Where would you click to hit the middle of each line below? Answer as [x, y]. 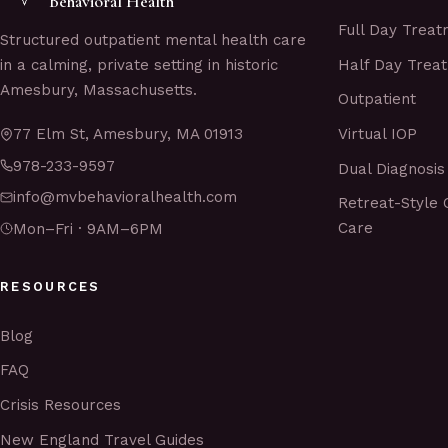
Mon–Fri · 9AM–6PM [88, 228]
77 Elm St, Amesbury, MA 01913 [128, 134]
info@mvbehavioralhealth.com [125, 197]
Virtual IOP [378, 133]
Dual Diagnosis [392, 168]
